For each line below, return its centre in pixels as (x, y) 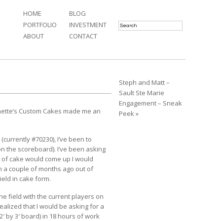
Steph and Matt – (144, 82)
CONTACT (83, 36)
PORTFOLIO (40, 24)
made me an (81, 111)
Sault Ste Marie (142, 93)
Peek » (129, 113)
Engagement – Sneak (150, 103)
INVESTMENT (88, 24)
